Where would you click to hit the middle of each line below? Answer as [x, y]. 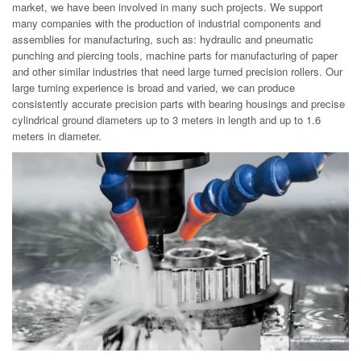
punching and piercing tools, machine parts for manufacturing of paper [175, 55]
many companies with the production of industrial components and [166, 23]
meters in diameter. [57, 136]
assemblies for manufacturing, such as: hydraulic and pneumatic [163, 39]
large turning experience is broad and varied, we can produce [154, 87]
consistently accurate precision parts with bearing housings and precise [178, 104]
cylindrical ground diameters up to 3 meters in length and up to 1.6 [166, 120]
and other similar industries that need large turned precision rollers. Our [177, 71]
